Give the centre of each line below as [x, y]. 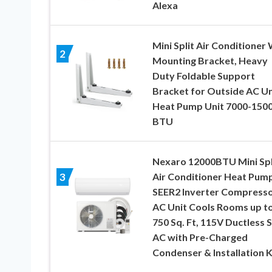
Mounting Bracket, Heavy [210, 60]
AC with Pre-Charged [200, 237]
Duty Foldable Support [203, 75]
